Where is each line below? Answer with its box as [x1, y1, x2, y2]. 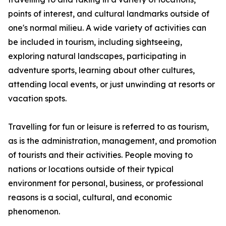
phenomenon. [8, 206, 60, 217]
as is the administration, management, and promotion [8, 136, 216, 146]
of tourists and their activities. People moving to [8, 150, 193, 160]
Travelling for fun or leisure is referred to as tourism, [8, 122, 209, 132]
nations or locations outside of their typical [8, 164, 174, 175]
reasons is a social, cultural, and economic [8, 192, 172, 203]
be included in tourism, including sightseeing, [8, 37, 182, 47]
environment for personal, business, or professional [8, 178, 203, 189]
